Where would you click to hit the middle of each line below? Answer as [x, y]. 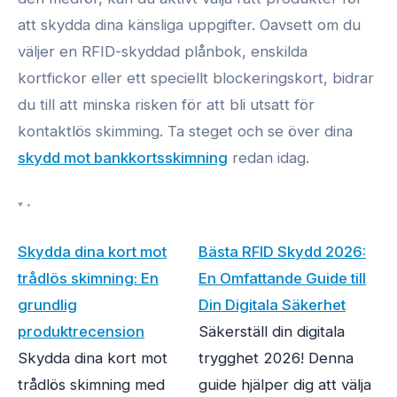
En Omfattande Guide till [282, 279]
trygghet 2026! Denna [276, 358]
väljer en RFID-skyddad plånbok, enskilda [163, 51]
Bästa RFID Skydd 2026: [282, 252]
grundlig [47, 305]
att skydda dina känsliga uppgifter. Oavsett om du [189, 24]
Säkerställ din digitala [272, 332]
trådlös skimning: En [88, 279]
